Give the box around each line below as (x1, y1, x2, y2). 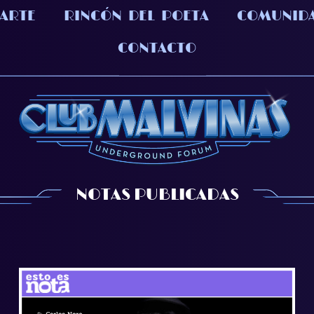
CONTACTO (118, 40, 196, 57)
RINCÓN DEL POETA (63, 8, 209, 25)
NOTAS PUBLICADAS (75, 184, 239, 205)
